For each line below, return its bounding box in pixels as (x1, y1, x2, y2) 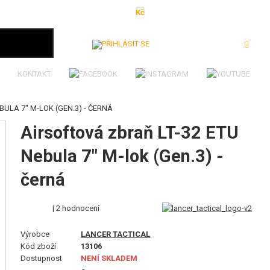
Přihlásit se (154, 39, 200, 48)
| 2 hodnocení (52, 203, 100, 213)
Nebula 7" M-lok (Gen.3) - (20, 146, 224, 166)
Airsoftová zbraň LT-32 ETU (20, 122, 239, 143)
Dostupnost (20, 254, 63, 263)
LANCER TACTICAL (81, 230, 151, 239)
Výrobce (20, 230, 50, 239)
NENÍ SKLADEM (81, 254, 138, 263)
